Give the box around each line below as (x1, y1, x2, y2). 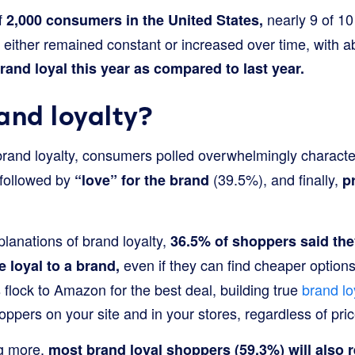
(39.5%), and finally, (209, 168, 342, 189)
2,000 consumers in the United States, (6, 9, 263, 30)
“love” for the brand (74, 169, 209, 190)
